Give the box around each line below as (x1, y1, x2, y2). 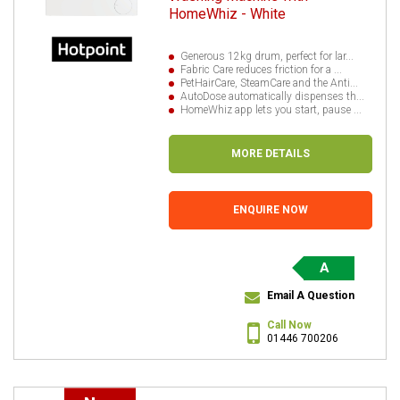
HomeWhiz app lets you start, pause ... (180, 103, 362, 116)
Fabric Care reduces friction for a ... (180, 62, 343, 76)
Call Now (267, 318, 312, 331)
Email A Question (267, 288, 354, 302)
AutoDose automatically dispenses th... (180, 89, 365, 103)
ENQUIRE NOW (233, 203, 309, 216)
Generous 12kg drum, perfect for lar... (180, 49, 354, 62)
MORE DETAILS (231, 146, 311, 160)
